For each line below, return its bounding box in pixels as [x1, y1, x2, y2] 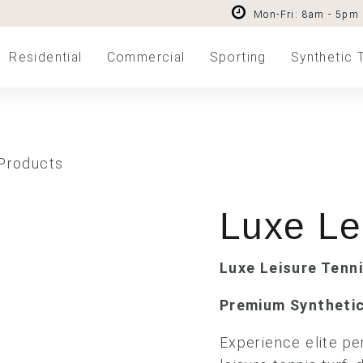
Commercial [106, 49, 186, 65]
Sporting [209, 49, 267, 65]
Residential [9, 49, 83, 65]
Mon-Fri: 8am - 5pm [253, 9, 360, 20]
